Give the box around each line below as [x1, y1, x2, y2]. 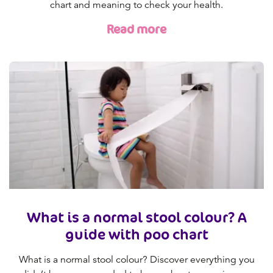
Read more [107, 21, 166, 37]
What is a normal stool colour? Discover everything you [18, 253, 255, 266]
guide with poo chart [65, 224, 208, 244]
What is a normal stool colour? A [26, 207, 247, 227]
